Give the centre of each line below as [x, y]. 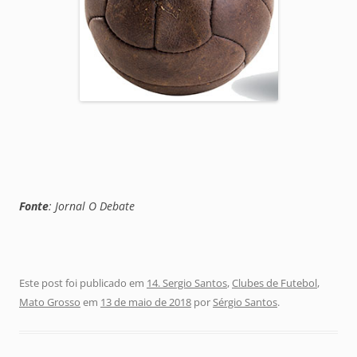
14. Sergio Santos [187, 282]
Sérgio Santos [245, 302]
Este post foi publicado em [83, 282]
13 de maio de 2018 [146, 302]
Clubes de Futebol [275, 282]
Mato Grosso [50, 302]
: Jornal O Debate [92, 206]
